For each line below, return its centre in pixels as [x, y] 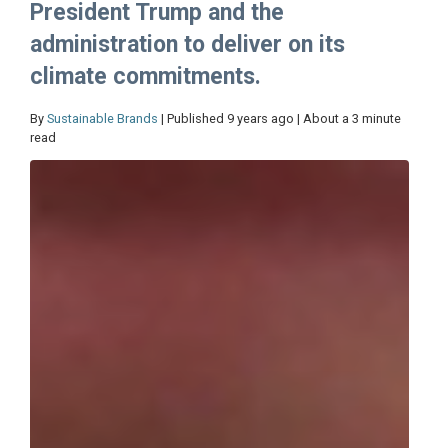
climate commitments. [145, 77]
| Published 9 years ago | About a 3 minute [279, 119]
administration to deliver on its [187, 45]
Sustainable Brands [102, 119]
